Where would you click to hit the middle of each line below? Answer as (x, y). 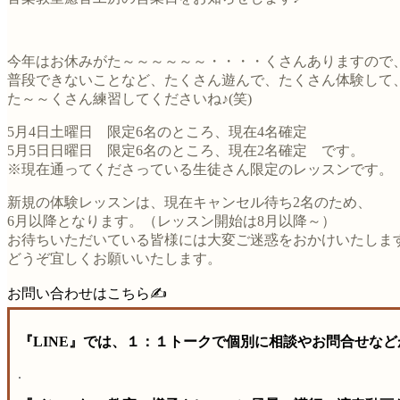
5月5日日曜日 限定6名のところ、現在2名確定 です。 (186, 151)
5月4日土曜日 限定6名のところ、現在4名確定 (157, 132)
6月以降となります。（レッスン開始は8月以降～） (171, 221)
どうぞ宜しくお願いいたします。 (114, 259)
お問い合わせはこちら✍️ (87, 294)
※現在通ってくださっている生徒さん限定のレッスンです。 (200, 170)
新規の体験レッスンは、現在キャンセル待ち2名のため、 (189, 203)
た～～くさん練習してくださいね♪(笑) (129, 99)
